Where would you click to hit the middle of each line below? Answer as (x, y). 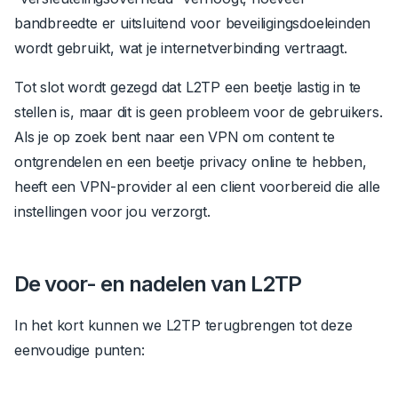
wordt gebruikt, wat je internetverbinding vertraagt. (183, 48)
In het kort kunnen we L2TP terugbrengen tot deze (183, 326)
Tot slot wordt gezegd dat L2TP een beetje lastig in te (188, 88)
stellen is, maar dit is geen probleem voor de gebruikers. (199, 112)
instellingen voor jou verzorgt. (115, 212)
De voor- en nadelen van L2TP (158, 284)
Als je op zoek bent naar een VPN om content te (175, 137)
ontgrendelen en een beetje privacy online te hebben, (191, 162)
